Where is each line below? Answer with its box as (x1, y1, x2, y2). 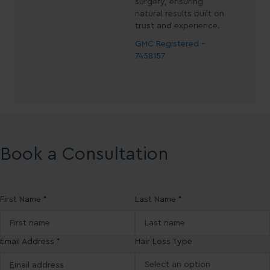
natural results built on (135, 9, 224, 18)
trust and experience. (135, 21, 220, 30)
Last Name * (135, 195, 182, 204)
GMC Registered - (135, 39, 206, 48)
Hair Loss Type (135, 237, 192, 246)
